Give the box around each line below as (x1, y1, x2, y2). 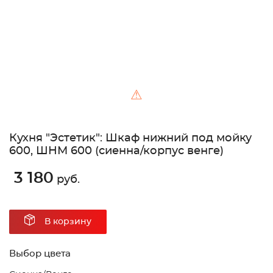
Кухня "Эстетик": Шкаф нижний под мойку (9, 133, 252, 144)
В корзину (44, 218, 91, 227)
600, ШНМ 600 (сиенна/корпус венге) (9, 146, 224, 157)
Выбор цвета (9, 249, 71, 259)
